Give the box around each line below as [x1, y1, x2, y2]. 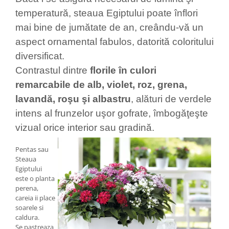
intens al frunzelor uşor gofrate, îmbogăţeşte [15, 108, 208, 119]
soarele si [15, 203, 43, 212]
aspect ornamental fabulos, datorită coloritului [15, 36, 214, 47]
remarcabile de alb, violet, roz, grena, [15, 79, 187, 90]
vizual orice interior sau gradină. [15, 122, 157, 133]
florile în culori [90, 65, 156, 76]
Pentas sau [15, 145, 49, 154]
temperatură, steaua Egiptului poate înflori [15, 8, 198, 18]
